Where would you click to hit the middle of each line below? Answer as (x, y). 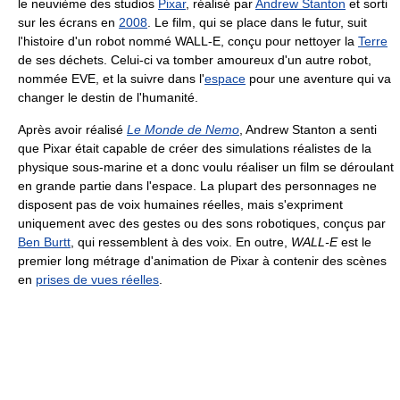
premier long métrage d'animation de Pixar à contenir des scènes (202, 261)
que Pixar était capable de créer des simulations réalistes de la (195, 149)
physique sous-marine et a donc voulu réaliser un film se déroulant (206, 167)
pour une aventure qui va (318, 79)
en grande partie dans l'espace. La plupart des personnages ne (197, 186)
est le (354, 242)
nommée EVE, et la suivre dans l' (111, 79)
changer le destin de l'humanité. (108, 98)
